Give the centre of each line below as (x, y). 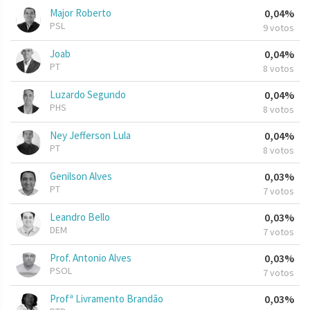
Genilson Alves (81, 176)
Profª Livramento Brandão (107, 299)
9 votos (279, 28)
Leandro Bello (80, 217)
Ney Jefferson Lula (90, 136)
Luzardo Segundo (88, 95)
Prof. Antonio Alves (91, 258)
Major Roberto (81, 13)
